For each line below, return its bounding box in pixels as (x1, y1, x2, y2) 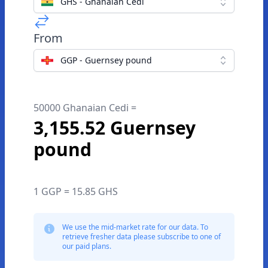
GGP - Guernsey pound (60, 54, 152, 66)
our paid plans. (62, 241, 111, 251)
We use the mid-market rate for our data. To (62, 222, 208, 232)
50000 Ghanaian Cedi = (33, 101, 136, 114)
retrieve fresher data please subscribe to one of (62, 232, 221, 242)
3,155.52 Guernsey (33, 115, 196, 140)
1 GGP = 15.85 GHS (33, 185, 118, 198)
